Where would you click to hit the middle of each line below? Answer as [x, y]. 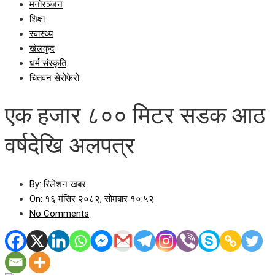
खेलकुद [42, 48]
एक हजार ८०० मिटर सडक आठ [135, 116]
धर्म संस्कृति [48, 63]
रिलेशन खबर [64, 184]
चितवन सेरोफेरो [54, 78]
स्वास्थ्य [41, 34]
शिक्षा [37, 19]
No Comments [59, 213]
